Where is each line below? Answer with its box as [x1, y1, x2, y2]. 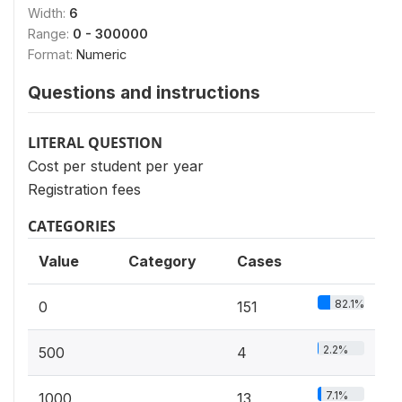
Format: [28, 47, 76, 62]
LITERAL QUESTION [28, 133, 162, 153]
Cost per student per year [28, 157, 204, 175]
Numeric [76, 47, 127, 62]
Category [128, 252, 197, 270]
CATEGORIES [28, 216, 116, 236]
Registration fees [28, 180, 141, 198]
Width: [28, 5, 69, 21]
